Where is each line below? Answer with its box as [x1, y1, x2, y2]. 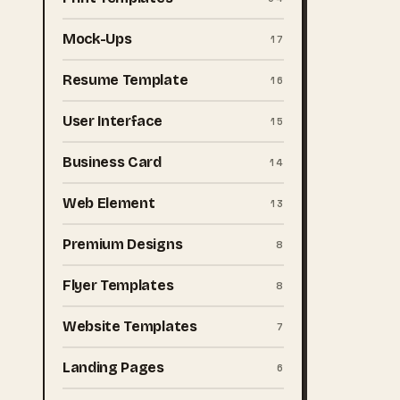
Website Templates [62, 318, 197, 335]
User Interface [62, 112, 162, 129]
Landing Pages [62, 359, 164, 376]
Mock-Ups [62, 30, 132, 47]
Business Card [62, 154, 162, 171]
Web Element [62, 195, 155, 212]
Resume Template [62, 71, 188, 88]
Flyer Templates [62, 277, 174, 294]
